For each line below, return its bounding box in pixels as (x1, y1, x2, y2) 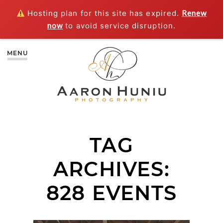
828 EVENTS (46, 181, 177, 206)
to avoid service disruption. (63, 21, 176, 30)
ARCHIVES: (53, 157, 170, 182)
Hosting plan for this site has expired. (24, 8, 182, 18)
